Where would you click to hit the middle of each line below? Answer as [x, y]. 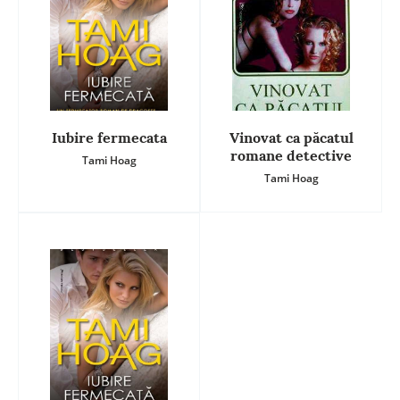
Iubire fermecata [109, 138]
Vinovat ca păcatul [291, 138]
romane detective [291, 156]
